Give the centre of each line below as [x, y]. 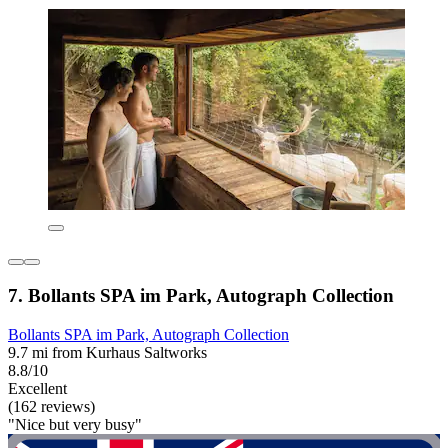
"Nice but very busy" [75, 424]
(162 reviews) [51, 406]
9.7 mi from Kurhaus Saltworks [107, 352]
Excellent [37, 388]
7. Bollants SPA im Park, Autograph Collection [201, 295]
